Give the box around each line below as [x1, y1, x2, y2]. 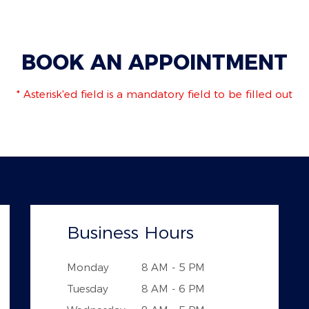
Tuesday [66, 282, 108, 295]
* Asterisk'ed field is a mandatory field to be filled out [17, 88, 292, 101]
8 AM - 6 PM [141, 282, 205, 295]
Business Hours [66, 222, 194, 243]
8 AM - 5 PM [141, 261, 205, 274]
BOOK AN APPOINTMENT [21, 50, 288, 75]
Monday [66, 261, 109, 274]
